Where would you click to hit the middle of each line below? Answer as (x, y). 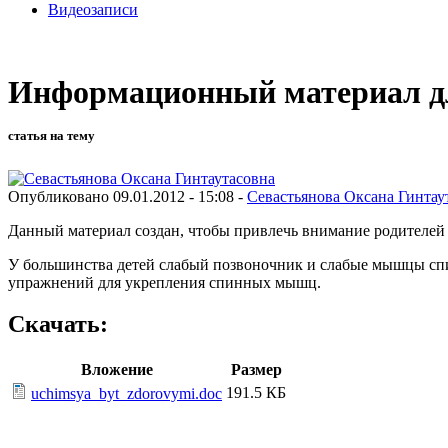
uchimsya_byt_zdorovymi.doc (126, 394)
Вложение (116, 370)
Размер (256, 370)
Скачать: (58, 324)
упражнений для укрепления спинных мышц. (164, 282)
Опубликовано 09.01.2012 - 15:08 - (127, 196)
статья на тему (51, 136)
